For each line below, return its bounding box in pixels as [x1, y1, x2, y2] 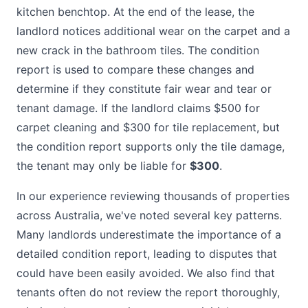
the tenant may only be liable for [16, 159, 190, 173]
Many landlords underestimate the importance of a [16, 228, 281, 241]
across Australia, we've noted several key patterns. [16, 208, 282, 222]
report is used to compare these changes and [16, 63, 254, 76]
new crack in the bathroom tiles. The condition [16, 43, 259, 57]
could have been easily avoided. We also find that [16, 266, 275, 280]
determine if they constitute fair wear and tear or [16, 82, 272, 96]
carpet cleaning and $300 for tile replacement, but [16, 120, 280, 134]
